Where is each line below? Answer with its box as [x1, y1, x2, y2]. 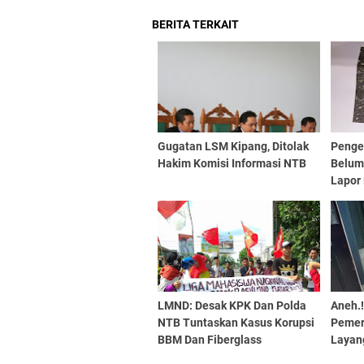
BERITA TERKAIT [152, 18, 239, 31]
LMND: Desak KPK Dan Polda [158, 299, 306, 312]
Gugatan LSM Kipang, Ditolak [158, 140, 309, 153]
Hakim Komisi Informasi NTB [158, 157, 306, 170]
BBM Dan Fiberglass [158, 333, 262, 346]
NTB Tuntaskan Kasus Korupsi [158, 316, 314, 329]
